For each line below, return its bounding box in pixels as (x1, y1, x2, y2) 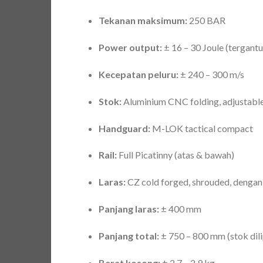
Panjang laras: (98, 203, 159, 215)
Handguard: (98, 122, 150, 134)
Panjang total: (98, 230, 159, 241)
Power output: (98, 42, 162, 53)
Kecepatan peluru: (98, 69, 178, 80)
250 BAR (187, 15, 225, 26)
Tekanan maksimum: (98, 15, 187, 26)
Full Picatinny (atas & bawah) (116, 149, 234, 161)
